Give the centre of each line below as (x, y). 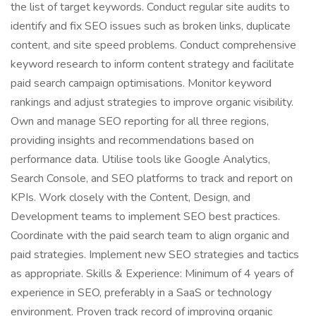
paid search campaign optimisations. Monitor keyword (141, 83)
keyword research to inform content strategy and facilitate (152, 64)
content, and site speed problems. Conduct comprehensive (153, 45)
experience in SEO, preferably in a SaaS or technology (141, 293)
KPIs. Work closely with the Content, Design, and (130, 197)
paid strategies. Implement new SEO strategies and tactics (155, 255)
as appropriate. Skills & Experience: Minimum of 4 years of (152, 274)
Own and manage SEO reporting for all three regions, (140, 121)
